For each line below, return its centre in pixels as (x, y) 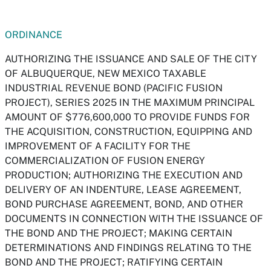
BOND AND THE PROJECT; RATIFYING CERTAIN (114, 262)
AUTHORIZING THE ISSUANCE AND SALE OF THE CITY (131, 59)
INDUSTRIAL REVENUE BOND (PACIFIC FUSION (114, 88)
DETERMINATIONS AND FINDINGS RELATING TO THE (128, 248)
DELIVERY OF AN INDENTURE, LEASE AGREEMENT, (123, 190)
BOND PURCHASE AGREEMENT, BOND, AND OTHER (124, 204)
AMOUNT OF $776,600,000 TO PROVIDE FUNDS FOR (127, 117)
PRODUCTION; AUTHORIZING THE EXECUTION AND (124, 175)
